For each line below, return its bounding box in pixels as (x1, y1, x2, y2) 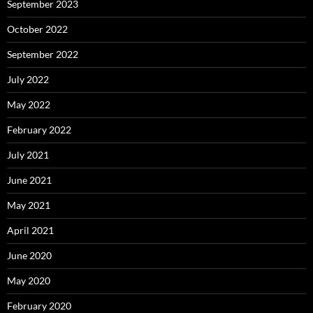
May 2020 (7, 274, 50, 286)
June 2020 (7, 249, 52, 261)
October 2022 (7, 22, 68, 35)
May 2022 (7, 98, 50, 110)
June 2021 (7, 173, 52, 186)
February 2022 (7, 123, 71, 136)
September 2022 (7, 48, 78, 60)
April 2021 (7, 224, 54, 236)
